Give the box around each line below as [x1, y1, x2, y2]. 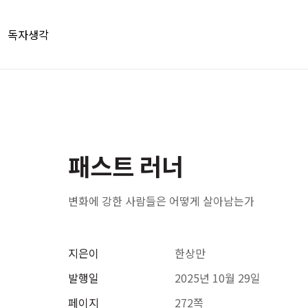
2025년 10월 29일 [174, 269, 261, 286]
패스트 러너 [67, 148, 184, 183]
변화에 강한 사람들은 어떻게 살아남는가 [67, 192, 254, 209]
